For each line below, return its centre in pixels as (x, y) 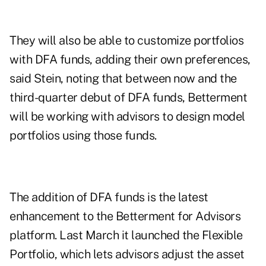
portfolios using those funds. (83, 136)
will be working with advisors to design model (127, 117)
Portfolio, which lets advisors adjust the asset (127, 254)
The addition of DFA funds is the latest (109, 197)
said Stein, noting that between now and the (123, 79)
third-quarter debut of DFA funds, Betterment (128, 98)
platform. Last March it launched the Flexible (126, 235)
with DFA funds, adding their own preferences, (130, 60)
